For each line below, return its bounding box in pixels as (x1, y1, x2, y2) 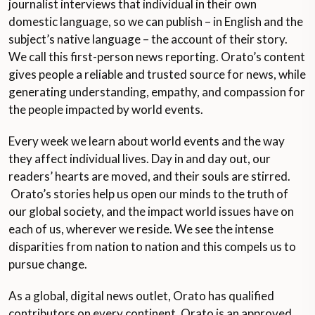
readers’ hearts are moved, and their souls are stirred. (8, 169, 290, 184)
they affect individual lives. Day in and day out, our (8, 151, 271, 166)
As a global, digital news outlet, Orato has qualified (8, 288, 274, 303)
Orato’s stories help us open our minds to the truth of (8, 186, 288, 201)
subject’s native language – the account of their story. (8, 32, 288, 46)
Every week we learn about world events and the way (8, 134, 285, 148)
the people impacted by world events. (8, 102, 203, 117)
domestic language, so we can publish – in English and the (8, 14, 303, 29)
